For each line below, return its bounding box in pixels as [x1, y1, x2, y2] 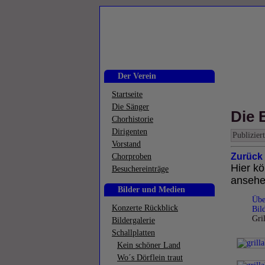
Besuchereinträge [112, 164, 169, 173]
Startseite [112, 90, 143, 99]
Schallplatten [112, 228, 155, 237]
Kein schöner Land [117, 241, 180, 250]
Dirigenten [112, 127, 147, 136]
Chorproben [112, 152, 151, 161]
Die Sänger [112, 102, 149, 111]
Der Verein [118, 72, 156, 80]
